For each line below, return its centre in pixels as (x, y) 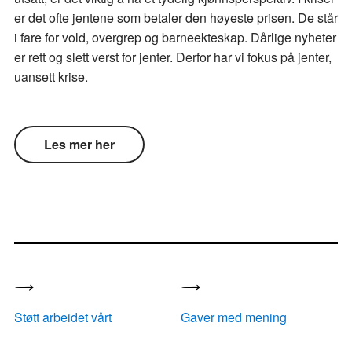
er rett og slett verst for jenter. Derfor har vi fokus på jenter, (173, 57)
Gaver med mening (234, 317)
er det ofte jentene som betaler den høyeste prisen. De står (176, 17)
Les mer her (79, 144)
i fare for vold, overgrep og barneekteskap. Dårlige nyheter (175, 37)
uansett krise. (51, 76)
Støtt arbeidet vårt (63, 317)
